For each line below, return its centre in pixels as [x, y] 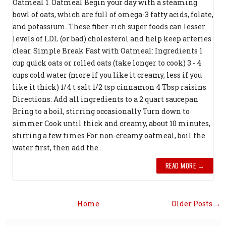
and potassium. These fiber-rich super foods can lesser [109, 27]
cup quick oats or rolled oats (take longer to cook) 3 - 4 [107, 63]
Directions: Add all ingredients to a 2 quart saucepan [105, 99]
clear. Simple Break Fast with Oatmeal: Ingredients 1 [107, 51]
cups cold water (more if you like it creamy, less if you [107, 75]
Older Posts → [196, 204]
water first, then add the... [58, 148]
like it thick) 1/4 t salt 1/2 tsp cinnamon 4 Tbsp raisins [109, 87]
